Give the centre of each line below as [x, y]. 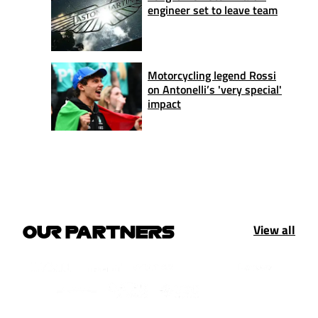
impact [164, 103]
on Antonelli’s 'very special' [215, 89]
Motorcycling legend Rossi [212, 75]
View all [274, 230]
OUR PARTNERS [99, 231]
